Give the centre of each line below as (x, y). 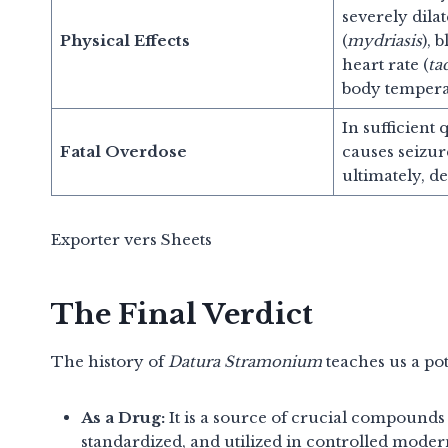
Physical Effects (124, 40)
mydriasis (384, 40)
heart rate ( (384, 64)
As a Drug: (123, 417)
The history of (109, 361)
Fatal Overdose (123, 151)
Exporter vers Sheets (131, 239)
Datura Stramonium (245, 361)
